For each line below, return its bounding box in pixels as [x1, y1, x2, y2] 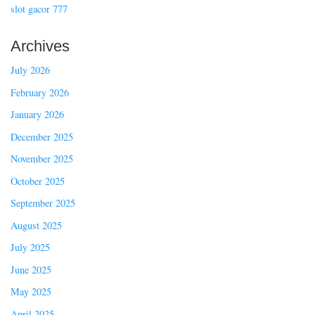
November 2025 [11, 152, 73, 166]
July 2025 [11, 240, 50, 255]
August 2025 [11, 218, 62, 232]
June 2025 [11, 262, 51, 276]
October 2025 [11, 174, 65, 188]
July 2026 [11, 63, 50, 77]
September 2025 [11, 196, 75, 210]
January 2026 [11, 108, 64, 122]
